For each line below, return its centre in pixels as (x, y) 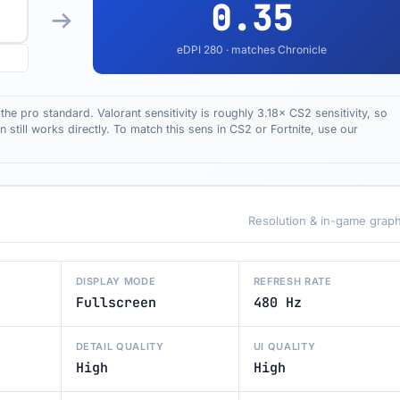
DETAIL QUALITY (120, 346)
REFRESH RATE (292, 281)
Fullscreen (116, 303)
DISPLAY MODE (116, 281)
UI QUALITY (284, 346)
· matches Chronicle (275, 50)
